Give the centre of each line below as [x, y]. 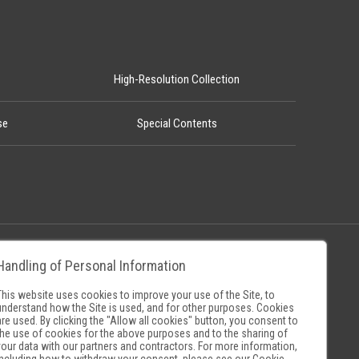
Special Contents [177, 123]
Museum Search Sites [104, 266]
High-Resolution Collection [177, 79]
